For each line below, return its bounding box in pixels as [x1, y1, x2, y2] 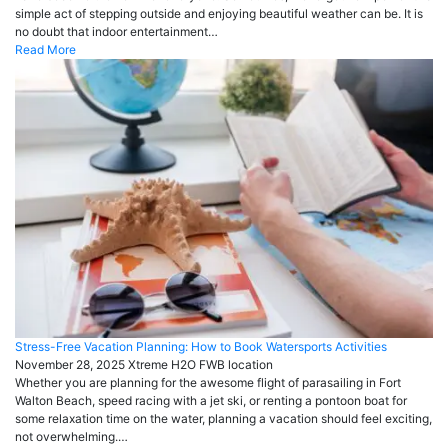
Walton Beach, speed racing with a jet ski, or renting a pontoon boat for [15, 393, 407, 409]
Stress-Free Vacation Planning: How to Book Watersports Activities [15, 339, 387, 355]
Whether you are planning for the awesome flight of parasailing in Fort [15, 375, 401, 391]
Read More [15, 42, 76, 58]
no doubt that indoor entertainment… [15, 24, 218, 40]
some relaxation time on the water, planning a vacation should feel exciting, [15, 411, 432, 427]
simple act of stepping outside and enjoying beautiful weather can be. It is [15, 6, 423, 22]
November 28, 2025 [15, 357, 125, 373]
